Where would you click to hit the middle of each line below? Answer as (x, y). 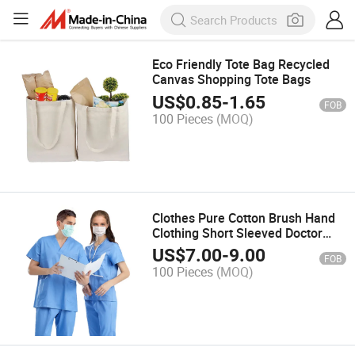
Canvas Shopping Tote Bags (232, 80)
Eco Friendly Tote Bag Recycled (241, 65)
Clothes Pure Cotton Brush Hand (244, 218)
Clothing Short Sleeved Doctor (238, 233)
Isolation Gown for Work (221, 248)
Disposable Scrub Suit (215, 263)
